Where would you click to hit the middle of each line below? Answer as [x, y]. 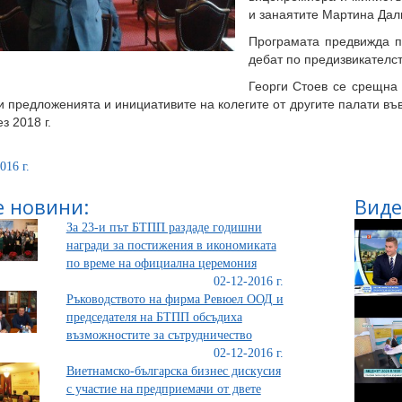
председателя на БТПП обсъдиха [154, 317]
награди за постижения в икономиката [171, 245]
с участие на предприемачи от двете [163, 389]
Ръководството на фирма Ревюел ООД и [175, 299]
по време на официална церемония [161, 263]
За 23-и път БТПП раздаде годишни [164, 227]
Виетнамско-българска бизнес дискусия [173, 371]
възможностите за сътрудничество [159, 335]
